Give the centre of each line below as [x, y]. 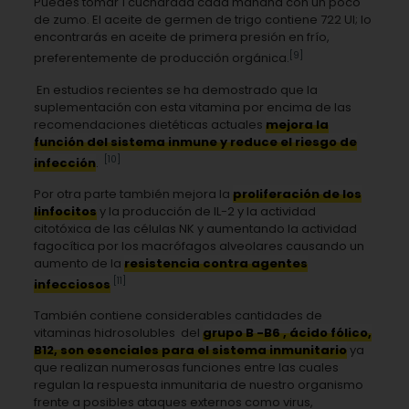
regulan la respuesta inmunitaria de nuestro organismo [198, 385]
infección [64, 163]
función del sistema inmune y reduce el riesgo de [195, 142]
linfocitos [65, 212]
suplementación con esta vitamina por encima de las [192, 107]
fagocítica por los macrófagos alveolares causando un [199, 246]
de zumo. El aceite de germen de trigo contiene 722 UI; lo [202, 20]
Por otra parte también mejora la [133, 194]
